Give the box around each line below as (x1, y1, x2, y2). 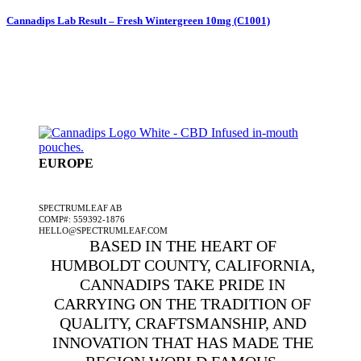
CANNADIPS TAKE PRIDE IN (80, 276, 285, 294)
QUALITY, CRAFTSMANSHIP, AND (59, 314, 306, 333)
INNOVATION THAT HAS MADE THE (52, 334, 313, 352)
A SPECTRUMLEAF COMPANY (39, 177, 162, 188)
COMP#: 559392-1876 (39, 214, 125, 225)
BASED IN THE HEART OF (89, 237, 276, 255)
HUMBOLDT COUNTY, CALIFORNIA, (50, 256, 315, 275)
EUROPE (39, 156, 93, 171)
